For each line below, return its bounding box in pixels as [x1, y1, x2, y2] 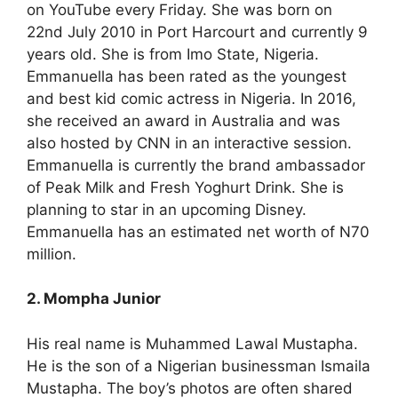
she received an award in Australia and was [27, 111, 340, 130]
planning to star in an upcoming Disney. [27, 200, 306, 219]
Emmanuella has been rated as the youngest [27, 67, 346, 85]
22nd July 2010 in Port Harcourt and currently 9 [27, 22, 368, 41]
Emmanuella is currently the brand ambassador [27, 155, 365, 174]
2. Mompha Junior [27, 290, 161, 307]
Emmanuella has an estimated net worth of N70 [27, 222, 370, 241]
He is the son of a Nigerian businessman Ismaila [27, 356, 370, 375]
